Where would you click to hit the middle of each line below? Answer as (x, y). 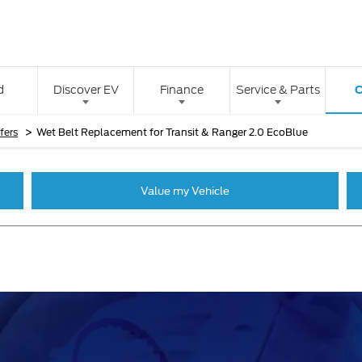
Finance (181, 90)
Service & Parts (278, 90)
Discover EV (86, 90)
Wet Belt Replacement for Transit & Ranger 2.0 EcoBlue (172, 131)
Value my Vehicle (185, 190)
